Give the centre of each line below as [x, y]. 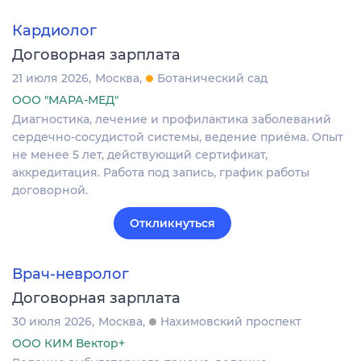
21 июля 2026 [50, 78]
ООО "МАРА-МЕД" [65, 100]
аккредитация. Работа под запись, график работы [161, 172]
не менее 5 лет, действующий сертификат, [140, 154]
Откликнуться [172, 223]
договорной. [50, 190]
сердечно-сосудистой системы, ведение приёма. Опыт [178, 137]
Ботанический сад [212, 78]
